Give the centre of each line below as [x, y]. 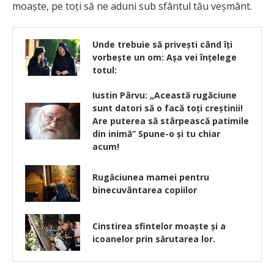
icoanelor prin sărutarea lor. [154, 239]
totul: [105, 70]
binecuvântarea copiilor [145, 190]
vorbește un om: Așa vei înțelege [165, 57]
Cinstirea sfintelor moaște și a [159, 226]
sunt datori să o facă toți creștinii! [168, 108]
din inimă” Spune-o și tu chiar [156, 134]
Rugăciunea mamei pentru [151, 177]
